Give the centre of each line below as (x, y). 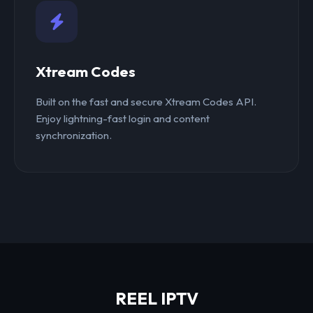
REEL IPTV (156, 299)
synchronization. (74, 136)
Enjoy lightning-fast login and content (123, 119)
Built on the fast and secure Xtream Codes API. (146, 102)
